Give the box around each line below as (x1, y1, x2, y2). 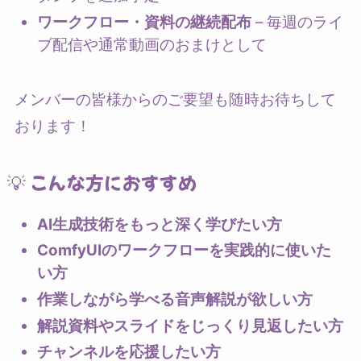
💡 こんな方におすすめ (6, 169, 197, 197)
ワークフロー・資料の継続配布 (37, 12, 252, 31)
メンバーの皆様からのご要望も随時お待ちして (14, 90, 336, 110)
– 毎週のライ (251, 12, 344, 31)
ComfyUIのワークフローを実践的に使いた (37, 241, 332, 260)
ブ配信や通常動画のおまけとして (37, 35, 268, 54)
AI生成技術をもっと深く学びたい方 (37, 214, 283, 234)
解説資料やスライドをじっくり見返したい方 (37, 316, 344, 335)
